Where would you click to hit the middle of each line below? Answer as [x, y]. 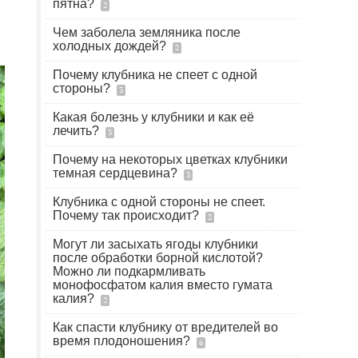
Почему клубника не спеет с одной [155, 75]
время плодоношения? [123, 341]
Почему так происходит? [127, 215]
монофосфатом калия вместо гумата [163, 285]
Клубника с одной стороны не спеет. [159, 202]
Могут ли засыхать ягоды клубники [155, 244]
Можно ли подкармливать [129, 271]
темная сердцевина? [117, 173]
